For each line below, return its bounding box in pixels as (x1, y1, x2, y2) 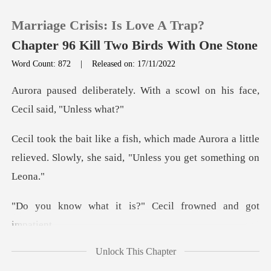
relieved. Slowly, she (11, 152, 105, 164)
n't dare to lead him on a (119, 249, 224, 261)
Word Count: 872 (11, 58, 74, 68)
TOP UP (36, 117, 73, 129)
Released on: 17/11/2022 (92, 58, 176, 68)
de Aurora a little (185, 133, 260, 145)
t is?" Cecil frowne (119, 200, 211, 212)
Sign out (36, 189, 73, 201)
